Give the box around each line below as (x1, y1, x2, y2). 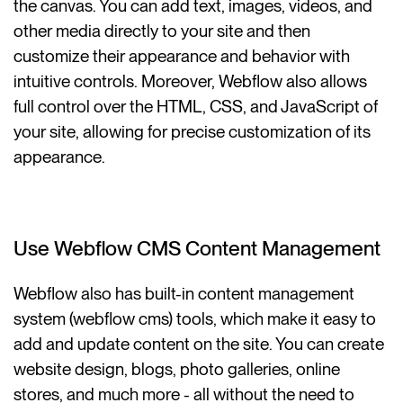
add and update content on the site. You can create (13, 333, 385, 354)
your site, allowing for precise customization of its (13, 121, 372, 143)
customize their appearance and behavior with (13, 46, 351, 67)
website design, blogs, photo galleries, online (13, 358, 341, 380)
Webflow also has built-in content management (13, 282, 355, 304)
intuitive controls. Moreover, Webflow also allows (13, 71, 368, 93)
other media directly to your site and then (13, 21, 311, 42)
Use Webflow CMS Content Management (13, 236, 381, 262)
